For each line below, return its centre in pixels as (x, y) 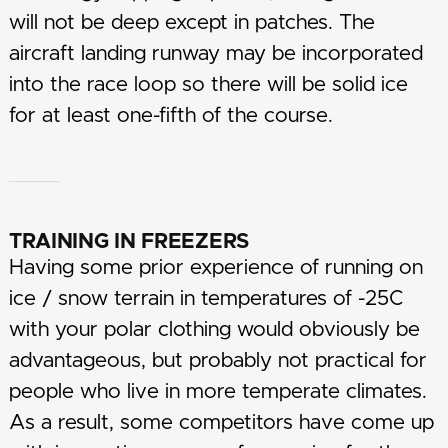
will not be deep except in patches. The (191, 23)
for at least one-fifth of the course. (170, 116)
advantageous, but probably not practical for (217, 361)
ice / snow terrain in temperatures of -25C (206, 299)
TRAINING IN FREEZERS (128, 242)
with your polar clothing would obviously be (214, 330)
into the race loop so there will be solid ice (208, 85)
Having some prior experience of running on (215, 268)
